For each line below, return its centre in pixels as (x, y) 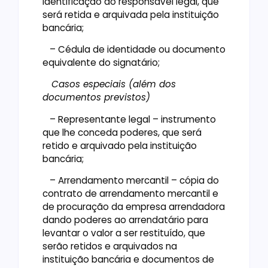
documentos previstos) (96, 98)
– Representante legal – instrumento (129, 119)
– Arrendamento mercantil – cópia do (131, 181)
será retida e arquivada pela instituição (131, 14)
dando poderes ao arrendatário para (125, 220)
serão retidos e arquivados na (110, 246)
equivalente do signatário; (102, 62)
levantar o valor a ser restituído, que (124, 233)
